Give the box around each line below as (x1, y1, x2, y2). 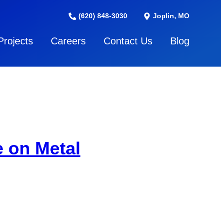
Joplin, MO (151, 12, 189, 20)
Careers (51, 36, 86, 46)
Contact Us (104, 36, 152, 46)
